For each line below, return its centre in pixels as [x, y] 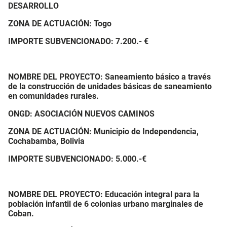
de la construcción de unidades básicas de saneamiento [110, 86]
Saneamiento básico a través [158, 77]
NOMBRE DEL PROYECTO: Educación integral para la [104, 194]
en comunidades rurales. [53, 96]
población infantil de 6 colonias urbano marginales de [106, 204]
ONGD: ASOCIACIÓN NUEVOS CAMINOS [81, 114]
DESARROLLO [33, 6]
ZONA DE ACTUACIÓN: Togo [60, 24]
